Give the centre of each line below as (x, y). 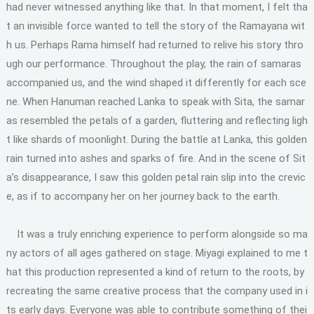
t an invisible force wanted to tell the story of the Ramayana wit (155, 26)
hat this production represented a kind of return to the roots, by (155, 272)
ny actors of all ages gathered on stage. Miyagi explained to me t (157, 253)
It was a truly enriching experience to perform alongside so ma (157, 234)
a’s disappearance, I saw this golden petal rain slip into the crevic (156, 177)
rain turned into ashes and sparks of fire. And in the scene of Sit (156, 158)
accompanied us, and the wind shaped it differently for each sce (156, 83)
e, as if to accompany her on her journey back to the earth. (143, 196)
